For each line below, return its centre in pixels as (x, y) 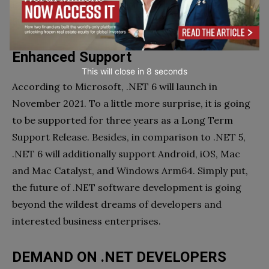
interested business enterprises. (88, 221)
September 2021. (52, 21)
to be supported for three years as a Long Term (122, 120)
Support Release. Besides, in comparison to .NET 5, (129, 137)
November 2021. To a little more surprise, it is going (131, 103)
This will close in (114, 71)
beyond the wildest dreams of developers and (117, 204)
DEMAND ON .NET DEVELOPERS (119, 257)
